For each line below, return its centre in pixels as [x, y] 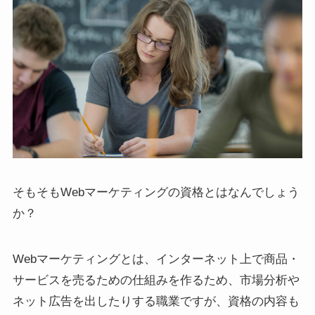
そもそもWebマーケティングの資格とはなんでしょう [156, 193]
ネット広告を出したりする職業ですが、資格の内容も [156, 301]
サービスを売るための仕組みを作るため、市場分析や [156, 280]
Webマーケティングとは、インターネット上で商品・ [156, 259]
